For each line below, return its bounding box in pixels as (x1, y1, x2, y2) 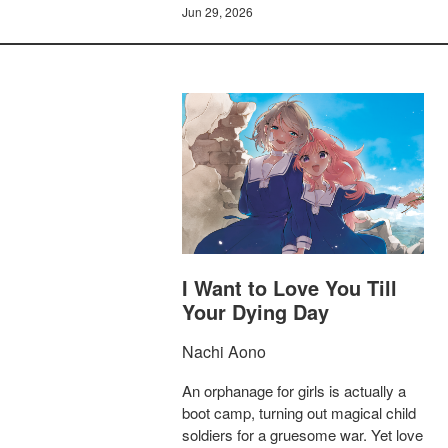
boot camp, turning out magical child (182, 402, 416, 424)
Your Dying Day (182, 297, 329, 327)
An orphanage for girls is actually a (182, 380, 406, 402)
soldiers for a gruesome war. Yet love (182, 424, 423, 446)
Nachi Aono (182, 340, 266, 364)
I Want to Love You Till (182, 273, 397, 303)
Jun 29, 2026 (182, 3, 253, 20)
